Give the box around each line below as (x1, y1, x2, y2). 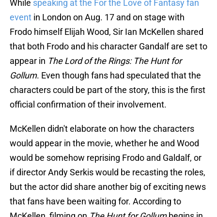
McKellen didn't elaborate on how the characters (10, 124, 194, 134)
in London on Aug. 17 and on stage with (31, 12, 185, 23)
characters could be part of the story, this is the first (10, 85, 205, 95)
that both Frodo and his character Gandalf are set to (10, 41, 207, 52)
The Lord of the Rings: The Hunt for (47, 56, 182, 66)
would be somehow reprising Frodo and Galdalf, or (10, 153, 201, 163)
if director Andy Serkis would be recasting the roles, (10, 167, 205, 178)
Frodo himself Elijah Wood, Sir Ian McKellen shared (10, 27, 203, 37)
